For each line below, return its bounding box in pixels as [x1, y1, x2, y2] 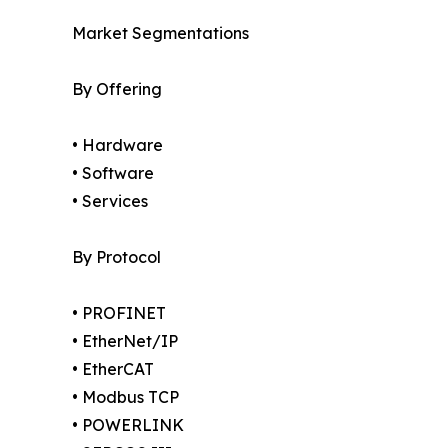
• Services [72, 190, 148, 211]
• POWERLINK [72, 414, 184, 435]
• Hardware [72, 134, 163, 155]
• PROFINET [72, 302, 166, 323]
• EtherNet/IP [72, 330, 178, 351]
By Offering [72, 78, 162, 99]
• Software [72, 162, 154, 183]
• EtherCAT [72, 358, 154, 379]
